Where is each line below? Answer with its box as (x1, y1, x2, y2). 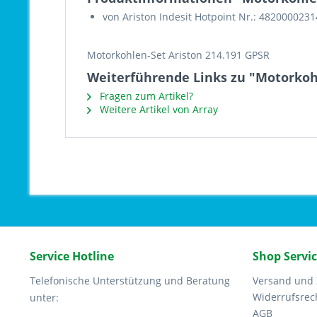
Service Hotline (30, 248, 114, 264)
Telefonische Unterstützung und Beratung (30, 274, 230, 287)
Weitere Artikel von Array (97, 103, 218, 116)
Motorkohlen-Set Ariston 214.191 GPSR (87, 48, 270, 62)
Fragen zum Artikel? (97, 89, 193, 103)
